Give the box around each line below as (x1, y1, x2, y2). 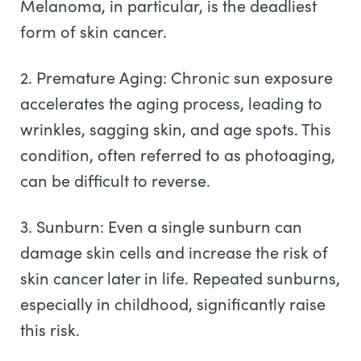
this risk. (20, 318, 84, 340)
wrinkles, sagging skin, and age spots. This (20, 118, 331, 139)
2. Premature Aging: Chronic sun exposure (20, 66, 333, 88)
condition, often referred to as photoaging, (20, 143, 335, 165)
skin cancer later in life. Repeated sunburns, (20, 267, 340, 288)
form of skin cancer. (20, 20, 171, 42)
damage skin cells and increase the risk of (20, 241, 328, 263)
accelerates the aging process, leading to (20, 92, 322, 114)
